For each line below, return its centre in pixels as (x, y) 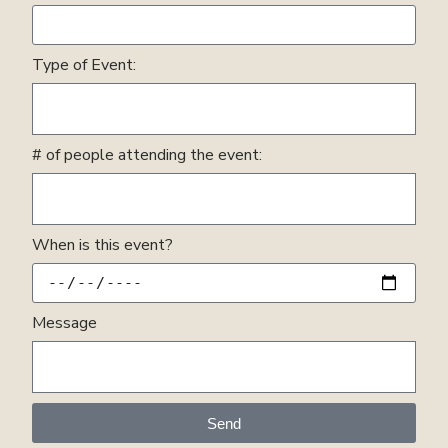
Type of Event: (84, 65)
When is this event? (103, 245)
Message (65, 323)
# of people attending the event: (147, 155)
